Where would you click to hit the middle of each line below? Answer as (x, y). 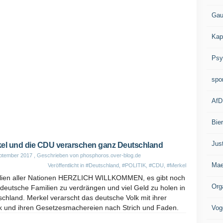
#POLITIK (134, 165)
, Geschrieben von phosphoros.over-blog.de (87, 155)
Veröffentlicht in (67, 165)
